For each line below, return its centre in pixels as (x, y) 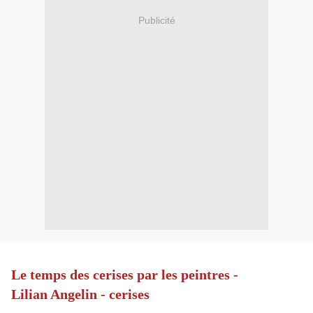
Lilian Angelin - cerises (80, 294)
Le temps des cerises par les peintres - (125, 275)
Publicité (156, 20)
